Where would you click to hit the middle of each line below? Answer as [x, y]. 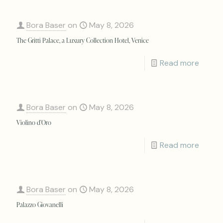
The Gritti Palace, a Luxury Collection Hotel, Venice [83, 40]
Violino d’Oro [34, 122]
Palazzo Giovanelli [40, 204]
